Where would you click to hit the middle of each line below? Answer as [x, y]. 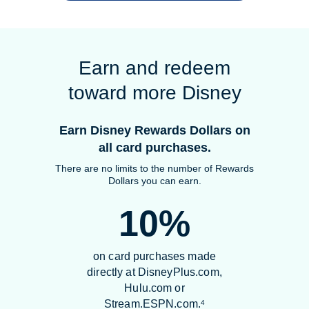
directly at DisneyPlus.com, [154, 272]
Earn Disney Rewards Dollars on [154, 130]
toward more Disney [154, 92]
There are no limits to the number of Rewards [154, 168]
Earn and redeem [154, 68]
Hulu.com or [154, 288]
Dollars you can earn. [154, 180]
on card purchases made [154, 256]
